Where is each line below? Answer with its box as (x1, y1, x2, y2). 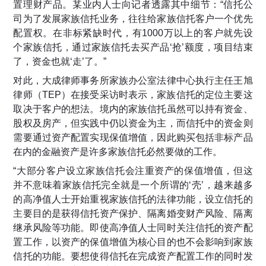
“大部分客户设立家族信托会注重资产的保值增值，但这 (13, 166, 253, 176)
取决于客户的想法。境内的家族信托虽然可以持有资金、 (13, 104, 253, 115)
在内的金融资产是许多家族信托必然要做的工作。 (13, 147, 223, 157)
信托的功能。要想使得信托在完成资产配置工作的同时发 (13, 251, 253, 262)
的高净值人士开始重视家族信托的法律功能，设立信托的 (13, 194, 253, 205)
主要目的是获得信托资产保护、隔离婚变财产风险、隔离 (13, 208, 253, 219)
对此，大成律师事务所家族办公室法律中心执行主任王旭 (13, 75, 253, 86)
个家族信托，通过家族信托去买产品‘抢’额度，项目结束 (13, 42, 253, 53)
